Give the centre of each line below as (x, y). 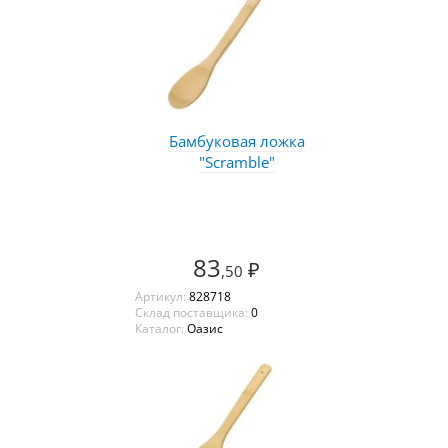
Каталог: (160, 328)
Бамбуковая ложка (236, 140)
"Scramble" (236, 161)
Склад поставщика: (192, 312)
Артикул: (161, 296)
